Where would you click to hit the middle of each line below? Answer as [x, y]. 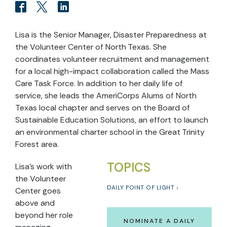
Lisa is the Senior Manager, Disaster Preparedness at [111, 35]
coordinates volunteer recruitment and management [112, 59]
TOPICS [129, 168]
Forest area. [37, 144]
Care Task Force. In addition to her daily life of [99, 83]
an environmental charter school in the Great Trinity [110, 132]
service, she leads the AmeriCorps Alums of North [106, 96]
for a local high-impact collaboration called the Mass [112, 71]
